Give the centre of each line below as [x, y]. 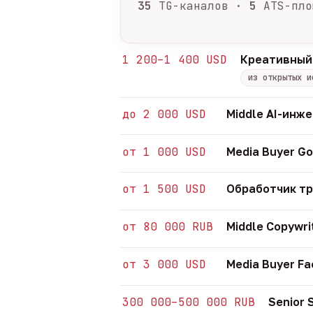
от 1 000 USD [165, 152]
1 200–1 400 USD [175, 60]
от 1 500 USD [165, 189]
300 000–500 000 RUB [189, 302]
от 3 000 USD [165, 264]
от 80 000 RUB [168, 227]
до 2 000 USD [165, 114]
